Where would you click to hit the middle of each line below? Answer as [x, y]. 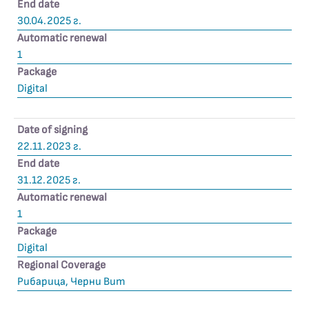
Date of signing [52, 130]
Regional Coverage [61, 265]
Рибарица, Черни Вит [71, 282]
